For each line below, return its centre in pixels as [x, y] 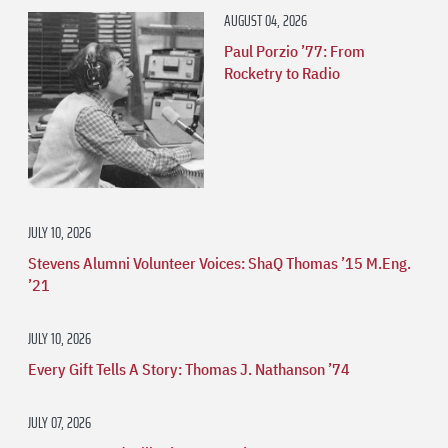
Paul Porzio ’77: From [294, 50]
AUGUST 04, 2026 [265, 20]
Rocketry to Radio [282, 72]
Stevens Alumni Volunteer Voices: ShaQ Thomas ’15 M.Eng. [219, 262]
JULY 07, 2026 [59, 422]
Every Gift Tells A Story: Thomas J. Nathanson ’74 [189, 368]
